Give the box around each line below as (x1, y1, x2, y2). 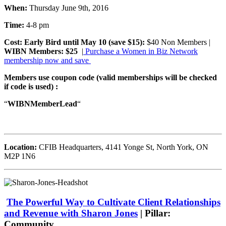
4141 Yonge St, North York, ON (105, 142, 208, 151)
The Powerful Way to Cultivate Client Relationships (7, 196, 220, 207)
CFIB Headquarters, (37, 142, 105, 151)
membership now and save (4, 55, 91, 65)
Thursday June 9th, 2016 (27, 3, 108, 12)
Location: (4, 142, 37, 151)
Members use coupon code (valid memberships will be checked (4, 73, 217, 82)
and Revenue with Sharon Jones (4, 207, 138, 218)
